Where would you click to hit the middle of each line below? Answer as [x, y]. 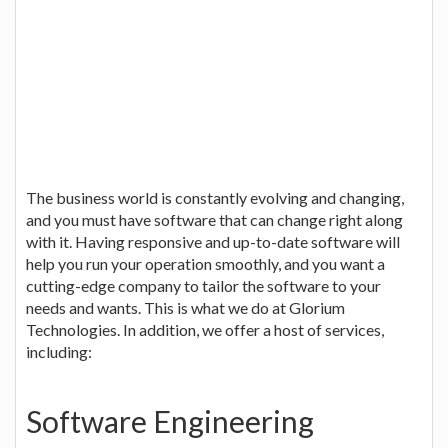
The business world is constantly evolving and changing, [215, 197]
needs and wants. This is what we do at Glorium [185, 307]
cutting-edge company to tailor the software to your [203, 285]
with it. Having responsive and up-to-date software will [213, 241]
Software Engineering [170, 420]
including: [59, 351]
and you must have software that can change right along [214, 219]
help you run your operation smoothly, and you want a [205, 263]
